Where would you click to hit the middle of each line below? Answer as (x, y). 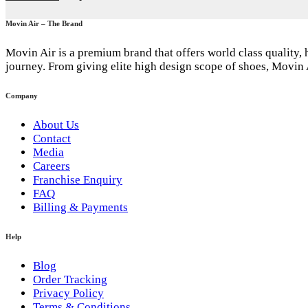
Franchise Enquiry (78, 179)
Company (22, 96)
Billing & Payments (80, 207)
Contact (52, 138)
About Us (56, 124)
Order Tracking (70, 279)
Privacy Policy (68, 293)
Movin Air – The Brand (44, 24)
